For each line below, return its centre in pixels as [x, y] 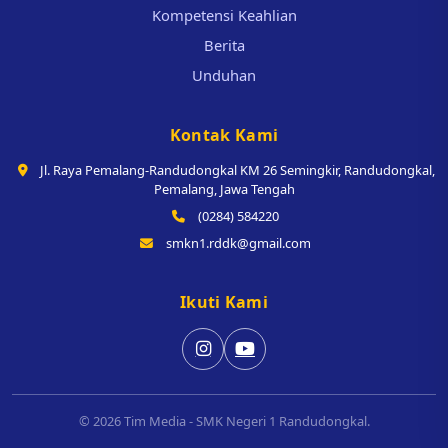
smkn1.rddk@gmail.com [237, 242]
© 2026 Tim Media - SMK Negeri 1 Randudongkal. [224, 420]
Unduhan [224, 74]
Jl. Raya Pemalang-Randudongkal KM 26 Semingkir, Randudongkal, [237, 169]
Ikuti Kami [224, 301]
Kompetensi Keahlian [224, 14]
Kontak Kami [224, 134]
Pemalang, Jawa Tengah [224, 188]
